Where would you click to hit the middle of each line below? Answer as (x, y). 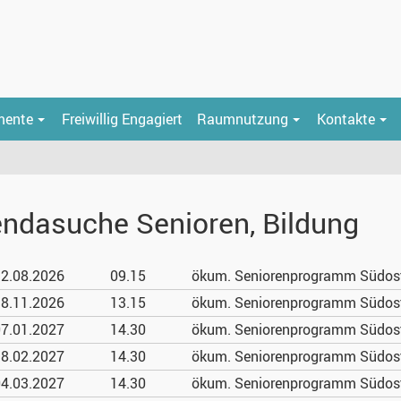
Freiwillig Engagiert (122, 119)
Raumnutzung (243, 119)
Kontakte (346, 119)
